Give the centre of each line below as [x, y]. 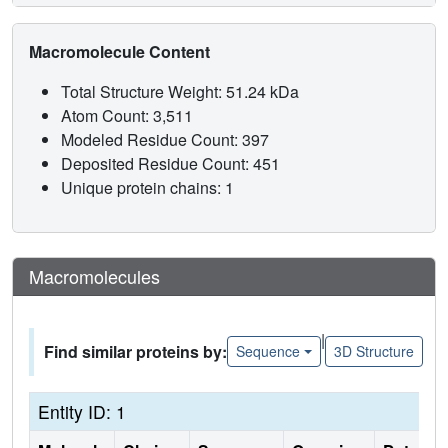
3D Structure [373, 351]
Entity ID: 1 [82, 411]
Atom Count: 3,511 [129, 115]
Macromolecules [94, 275]
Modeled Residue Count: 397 [167, 139]
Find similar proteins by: [135, 351]
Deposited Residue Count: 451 [172, 163]
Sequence [268, 351]
